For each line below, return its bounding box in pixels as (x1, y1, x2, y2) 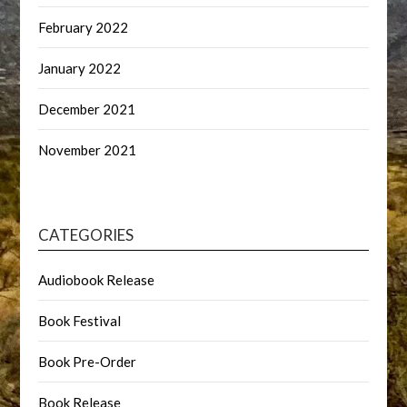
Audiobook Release (38, 272, 155, 288)
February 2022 (38, 19, 129, 35)
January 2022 (38, 60, 122, 76)
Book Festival (38, 313, 122, 329)
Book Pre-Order (38, 353, 137, 370)
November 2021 (38, 142, 137, 158)
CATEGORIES (38, 225, 134, 244)
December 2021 (38, 101, 136, 117)
